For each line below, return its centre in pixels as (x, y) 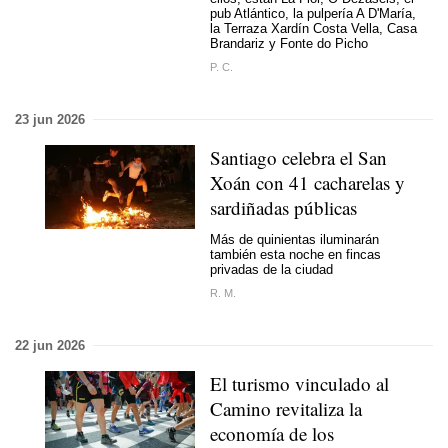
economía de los (272, 433)
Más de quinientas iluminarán (294, 239)
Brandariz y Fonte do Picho (289, 43)
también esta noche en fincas (295, 254)
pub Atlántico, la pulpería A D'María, (313, 13)
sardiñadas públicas (283, 207)
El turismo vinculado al (299, 383)
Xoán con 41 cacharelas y (307, 182)
